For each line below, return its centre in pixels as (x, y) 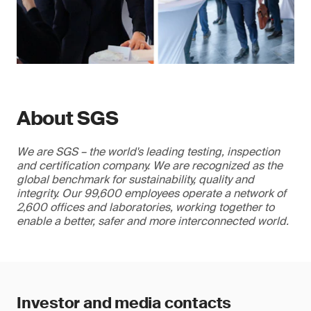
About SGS (68, 119)
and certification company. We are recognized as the (150, 166)
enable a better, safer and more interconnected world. (153, 221)
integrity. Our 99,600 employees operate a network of (151, 194)
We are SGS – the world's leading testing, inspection (148, 152)
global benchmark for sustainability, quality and (135, 180)
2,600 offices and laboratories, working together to (145, 208)
